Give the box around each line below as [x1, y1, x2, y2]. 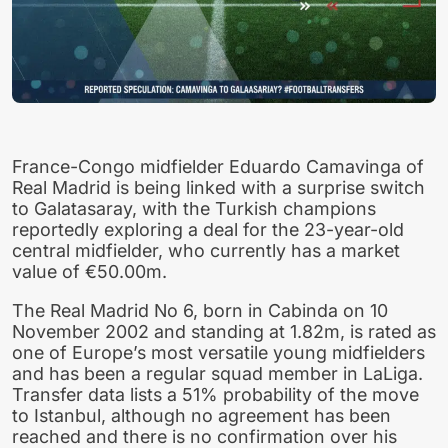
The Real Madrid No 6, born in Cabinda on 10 [12, 300, 388, 322]
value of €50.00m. [12, 261, 167, 283]
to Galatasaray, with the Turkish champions [12, 198, 376, 220]
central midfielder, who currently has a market [12, 240, 400, 262]
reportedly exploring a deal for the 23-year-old [12, 219, 404, 241]
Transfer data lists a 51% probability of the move [12, 384, 419, 406]
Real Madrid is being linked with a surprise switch [12, 177, 425, 199]
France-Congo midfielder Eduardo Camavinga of [12, 156, 424, 178]
